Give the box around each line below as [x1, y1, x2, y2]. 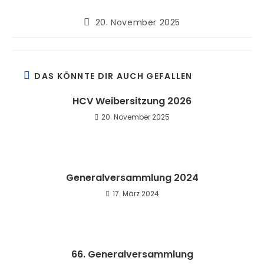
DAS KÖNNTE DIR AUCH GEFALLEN [34, 70, 193, 82]
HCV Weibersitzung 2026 [72, 94, 192, 108]
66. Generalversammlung [71, 247, 193, 261]
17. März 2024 [112, 189, 159, 199]
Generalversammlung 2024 [65, 171, 199, 184]
